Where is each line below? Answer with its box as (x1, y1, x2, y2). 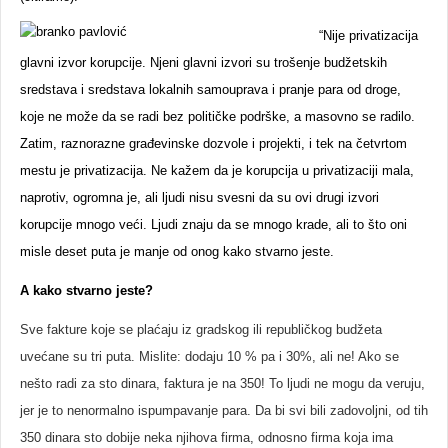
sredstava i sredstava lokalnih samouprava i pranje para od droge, (20, 82, 401, 97)
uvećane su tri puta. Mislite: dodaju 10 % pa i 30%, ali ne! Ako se (20, 349, 399, 364)
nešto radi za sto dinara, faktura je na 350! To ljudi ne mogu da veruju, (20, 376, 425, 391)
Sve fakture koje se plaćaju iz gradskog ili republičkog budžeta (20, 322, 382, 337)
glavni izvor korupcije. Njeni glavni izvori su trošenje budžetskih (20, 55, 387, 70)
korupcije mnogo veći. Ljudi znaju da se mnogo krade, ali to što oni (20, 217, 407, 232)
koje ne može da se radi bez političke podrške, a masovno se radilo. (20, 109, 415, 124)
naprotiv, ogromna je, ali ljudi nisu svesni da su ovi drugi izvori (20, 190, 379, 205)
